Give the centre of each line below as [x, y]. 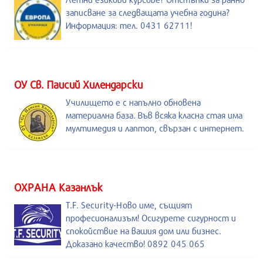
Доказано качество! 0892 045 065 [135, 243]
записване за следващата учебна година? [148, 12]
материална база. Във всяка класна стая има [154, 115]
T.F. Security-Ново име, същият [129, 205]
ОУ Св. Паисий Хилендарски [78, 84]
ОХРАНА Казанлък [58, 187]
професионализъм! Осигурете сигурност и [151, 218]
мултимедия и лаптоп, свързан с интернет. [155, 128]
